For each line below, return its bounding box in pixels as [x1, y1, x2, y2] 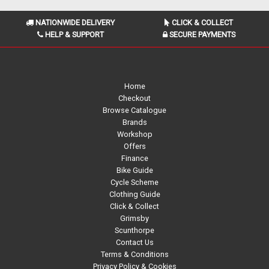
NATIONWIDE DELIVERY [34, 18, 115, 27]
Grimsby [120, 214, 149, 223]
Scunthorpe [115, 226, 154, 235]
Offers [123, 142, 146, 151]
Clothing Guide [109, 190, 160, 199]
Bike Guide [116, 166, 153, 175]
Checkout [118, 94, 151, 103]
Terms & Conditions [100, 250, 169, 259]
